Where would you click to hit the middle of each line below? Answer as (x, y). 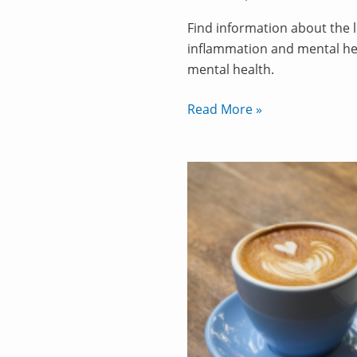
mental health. (231, 70)
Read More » (225, 110)
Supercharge (225, 213)
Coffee (206, 255)
